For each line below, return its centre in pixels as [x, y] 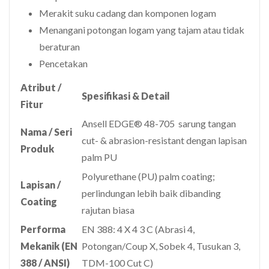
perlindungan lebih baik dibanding [151, 193]
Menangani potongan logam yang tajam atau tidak [142, 29]
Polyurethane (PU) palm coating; [148, 176]
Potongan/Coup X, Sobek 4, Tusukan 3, [161, 246]
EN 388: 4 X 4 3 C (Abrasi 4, [138, 229]
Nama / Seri [46, 131]
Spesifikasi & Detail [126, 95]
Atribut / [41, 87]
